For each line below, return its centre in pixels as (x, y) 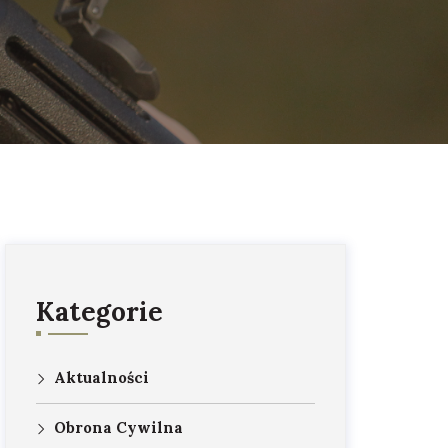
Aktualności (102, 377)
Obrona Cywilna (119, 427)
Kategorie (100, 311)
